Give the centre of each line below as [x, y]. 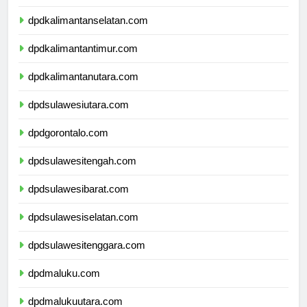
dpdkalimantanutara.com [83, 89]
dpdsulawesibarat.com [78, 201]
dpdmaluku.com [64, 286]
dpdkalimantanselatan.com [88, 33]
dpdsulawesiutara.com [78, 117]
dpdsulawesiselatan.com [83, 230]
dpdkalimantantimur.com [83, 61]
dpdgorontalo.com [68, 145]
